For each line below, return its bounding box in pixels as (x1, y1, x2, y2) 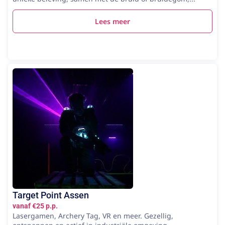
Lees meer (95, 17, 130, 26)
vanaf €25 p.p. (13, 202, 58, 210)
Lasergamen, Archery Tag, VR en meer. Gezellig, (13, 211, 173, 220)
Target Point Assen (13, 190, 89, 200)
